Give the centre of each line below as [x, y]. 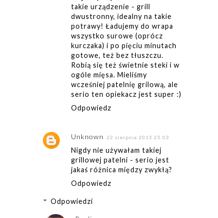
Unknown [87, 136]
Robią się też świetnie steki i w [125, 65]
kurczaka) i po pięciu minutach [124, 46]
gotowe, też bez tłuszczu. [117, 55]
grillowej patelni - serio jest [120, 160]
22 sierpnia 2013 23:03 [138, 137]
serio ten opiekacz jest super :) [126, 94]
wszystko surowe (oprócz [117, 36]
